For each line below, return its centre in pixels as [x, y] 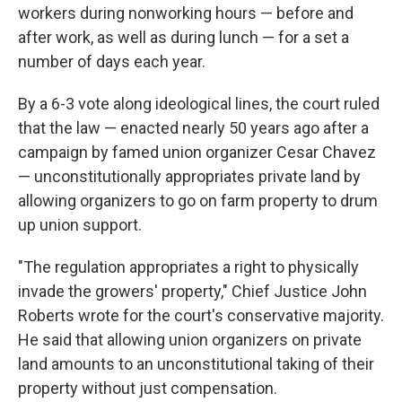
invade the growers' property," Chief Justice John [192, 292]
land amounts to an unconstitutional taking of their [196, 364]
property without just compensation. [148, 389]
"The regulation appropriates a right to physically [188, 267]
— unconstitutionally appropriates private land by [189, 177]
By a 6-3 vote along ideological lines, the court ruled [199, 104]
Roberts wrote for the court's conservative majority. [201, 316]
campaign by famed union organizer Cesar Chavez [197, 153]
